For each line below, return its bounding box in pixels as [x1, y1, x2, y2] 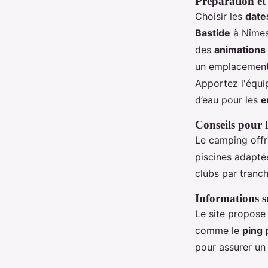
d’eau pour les [195, 94, 261, 106]
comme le [195, 224, 242, 236]
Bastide [195, 27, 230, 39]
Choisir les [195, 10, 245, 22]
